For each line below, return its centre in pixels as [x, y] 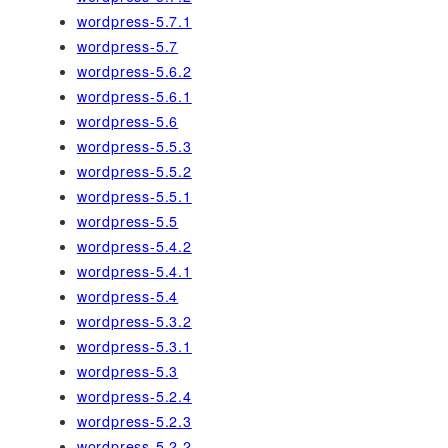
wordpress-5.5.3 [134, 146]
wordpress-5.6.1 [134, 96]
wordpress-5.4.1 [134, 271]
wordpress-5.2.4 [134, 396]
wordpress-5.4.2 [134, 246]
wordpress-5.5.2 [134, 171]
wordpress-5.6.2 [134, 71]
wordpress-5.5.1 [134, 196]
